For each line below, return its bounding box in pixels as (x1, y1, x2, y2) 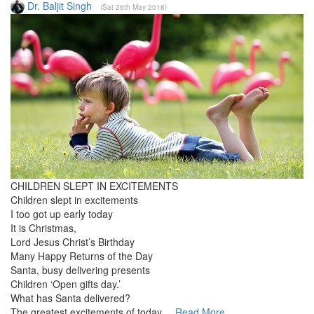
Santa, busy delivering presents (11, 263, 150, 278)
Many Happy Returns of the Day (11, 249, 153, 264)
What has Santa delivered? (11, 291, 130, 306)
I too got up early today (11, 207, 113, 221)
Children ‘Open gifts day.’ (11, 277, 121, 292)
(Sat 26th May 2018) (100, 1, 167, 12)
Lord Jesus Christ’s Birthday (11, 235, 135, 250)
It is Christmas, (11, 221, 76, 235)
